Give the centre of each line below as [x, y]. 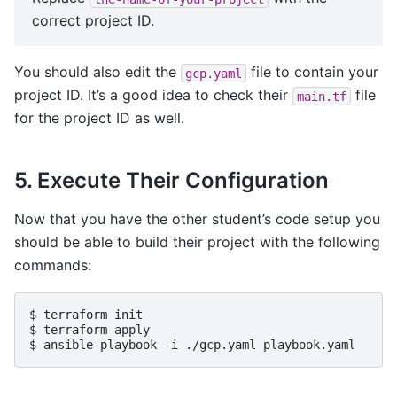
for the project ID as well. [99, 118]
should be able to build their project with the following [197, 241]
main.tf [322, 96]
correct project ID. [93, 21]
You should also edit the [97, 72]
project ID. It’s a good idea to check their [153, 95]
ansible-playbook [100, 345]
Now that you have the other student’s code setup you [197, 218]
